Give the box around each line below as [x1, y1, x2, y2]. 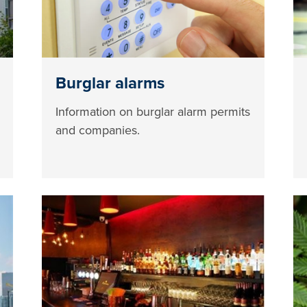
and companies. [56, 122, 140, 138]
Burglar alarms [56, 73, 165, 93]
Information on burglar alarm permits [56, 103, 251, 119]
